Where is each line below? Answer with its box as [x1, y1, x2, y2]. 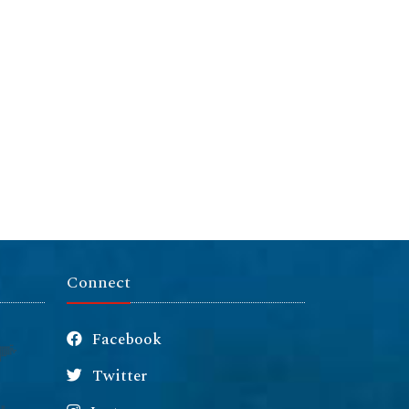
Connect [67, 270, 131, 296]
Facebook [89, 328, 162, 352]
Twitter [89, 364, 147, 389]
